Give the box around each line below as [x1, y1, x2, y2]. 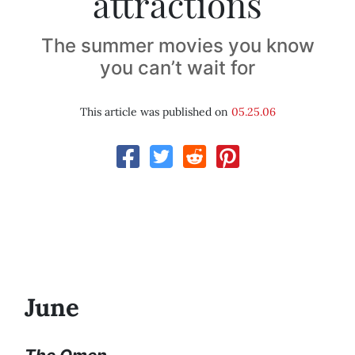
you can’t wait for [100, 56, 255, 80]
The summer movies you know [40, 34, 315, 58]
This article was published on [79, 105, 231, 120]
